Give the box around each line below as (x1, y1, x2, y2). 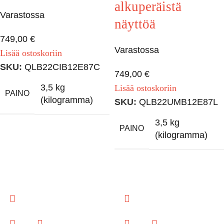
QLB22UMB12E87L (139, 97, 218, 107)
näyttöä (114, 16, 155, 32)
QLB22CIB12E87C (24, 62, 100, 72)
